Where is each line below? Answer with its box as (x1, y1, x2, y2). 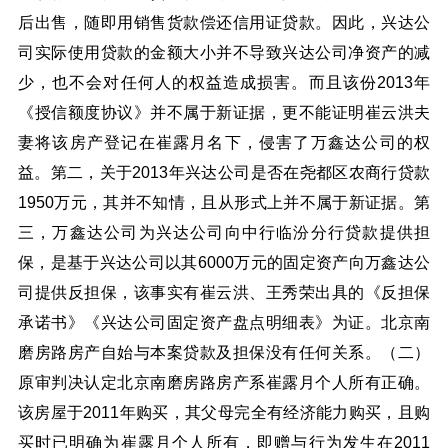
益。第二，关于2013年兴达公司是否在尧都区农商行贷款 (18, 163, 430, 181)
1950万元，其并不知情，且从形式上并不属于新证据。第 (18, 193, 430, 211)
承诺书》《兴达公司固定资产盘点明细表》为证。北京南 (18, 313, 430, 331)
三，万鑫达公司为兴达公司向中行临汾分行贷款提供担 (18, 223, 430, 241)
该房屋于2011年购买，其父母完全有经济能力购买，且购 (18, 403, 430, 421)
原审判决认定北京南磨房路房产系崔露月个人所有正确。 (18, 373, 430, 391)
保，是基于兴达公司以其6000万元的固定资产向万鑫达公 (18, 253, 430, 271)
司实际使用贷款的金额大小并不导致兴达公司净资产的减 (18, 43, 430, 61)
